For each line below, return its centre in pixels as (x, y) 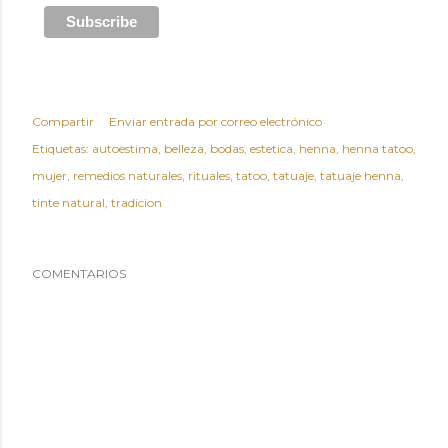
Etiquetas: (60, 148)
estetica (271, 148)
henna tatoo (377, 148)
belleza (184, 148)
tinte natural (68, 202)
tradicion (136, 202)
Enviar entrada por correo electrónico (215, 121)
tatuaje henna (360, 175)
